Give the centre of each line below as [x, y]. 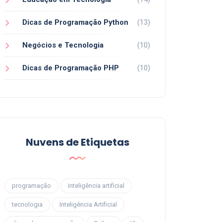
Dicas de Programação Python [75, 23]
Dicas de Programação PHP [71, 68]
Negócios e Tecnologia [63, 45]
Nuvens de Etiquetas [77, 142]
